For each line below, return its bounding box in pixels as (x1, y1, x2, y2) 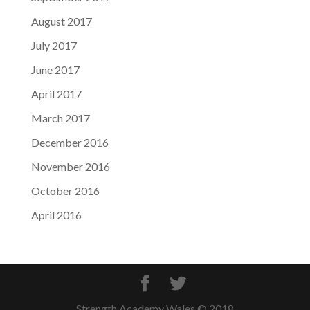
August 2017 (30, 14, 92, 28)
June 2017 (30, 62, 80, 76)
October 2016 (30, 183, 100, 197)
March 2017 (30, 111, 90, 125)
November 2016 (30, 159, 110, 173)
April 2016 (30, 208, 82, 221)
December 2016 (30, 135, 109, 149)
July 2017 (30, 38, 77, 52)
